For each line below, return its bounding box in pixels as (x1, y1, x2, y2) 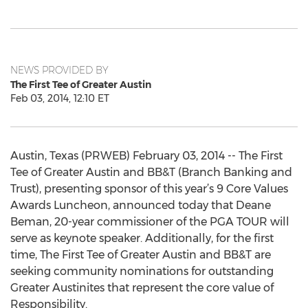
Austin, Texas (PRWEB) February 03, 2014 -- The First (10, 149, 283, 162)
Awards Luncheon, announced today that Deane (10, 199, 271, 212)
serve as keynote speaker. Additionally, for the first (10, 232, 274, 245)
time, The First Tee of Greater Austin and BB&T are (10, 248, 271, 261)
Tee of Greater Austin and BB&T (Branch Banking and (10, 166, 292, 179)
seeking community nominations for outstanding (10, 265, 274, 278)
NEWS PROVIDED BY (10, 64, 109, 76)
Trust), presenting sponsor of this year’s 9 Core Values (10, 182, 288, 195)
